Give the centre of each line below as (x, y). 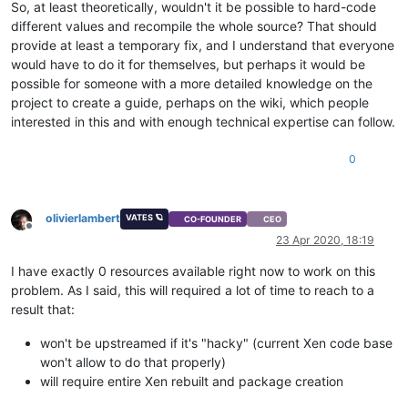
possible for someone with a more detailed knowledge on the (192, 84)
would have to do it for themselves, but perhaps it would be (188, 65)
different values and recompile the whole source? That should (194, 26)
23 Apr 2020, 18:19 (325, 240)
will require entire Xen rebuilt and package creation (192, 381)
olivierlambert (83, 219)
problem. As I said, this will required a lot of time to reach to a (193, 290)
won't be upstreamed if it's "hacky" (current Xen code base (216, 342)
